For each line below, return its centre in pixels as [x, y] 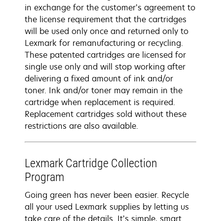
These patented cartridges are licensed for [105, 55]
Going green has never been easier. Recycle [107, 195]
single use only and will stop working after [105, 67]
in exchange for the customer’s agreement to [110, 7]
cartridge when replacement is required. [100, 102]
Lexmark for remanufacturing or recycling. [104, 43]
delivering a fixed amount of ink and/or [99, 78]
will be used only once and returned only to [107, 31]
